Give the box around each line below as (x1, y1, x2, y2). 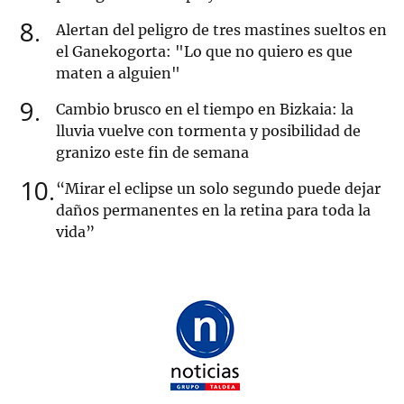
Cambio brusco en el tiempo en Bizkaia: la (56, 100, 353, 119)
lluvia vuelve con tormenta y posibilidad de (56, 122, 361, 141)
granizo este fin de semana (56, 143, 249, 162)
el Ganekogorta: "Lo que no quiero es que (56, 42, 353, 61)
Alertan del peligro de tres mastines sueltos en (56, 21, 387, 40)
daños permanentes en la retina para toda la (56, 201, 371, 220)
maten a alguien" (56, 64, 180, 83)
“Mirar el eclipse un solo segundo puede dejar (56, 179, 381, 198)
